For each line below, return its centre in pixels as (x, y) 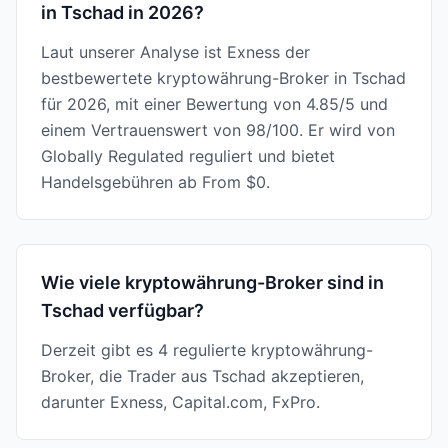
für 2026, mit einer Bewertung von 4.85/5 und (214, 104)
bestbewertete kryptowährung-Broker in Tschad (223, 78)
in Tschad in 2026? (122, 12)
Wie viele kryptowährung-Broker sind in (212, 282)
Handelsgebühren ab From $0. (155, 182)
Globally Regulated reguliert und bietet (188, 156)
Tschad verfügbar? (122, 310)
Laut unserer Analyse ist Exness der (175, 52)
